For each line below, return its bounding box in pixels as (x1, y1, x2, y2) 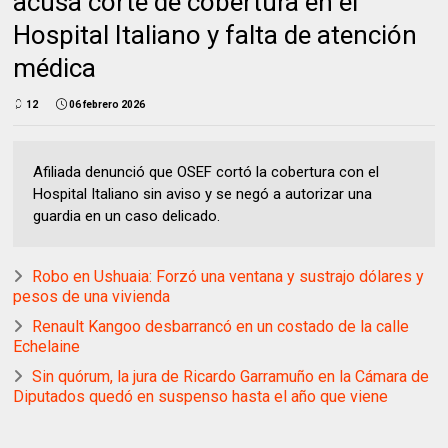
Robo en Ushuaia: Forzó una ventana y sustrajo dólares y (32, 267, 425, 287)
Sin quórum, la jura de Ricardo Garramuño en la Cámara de (32, 367, 430, 387)
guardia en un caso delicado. (33, 207, 221, 226)
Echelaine (13, 337, 81, 357)
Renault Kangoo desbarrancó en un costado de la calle (32, 317, 410, 337)
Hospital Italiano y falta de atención (13, 20, 418, 51)
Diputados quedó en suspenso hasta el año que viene (13, 387, 389, 407)
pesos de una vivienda (13, 287, 171, 307)
